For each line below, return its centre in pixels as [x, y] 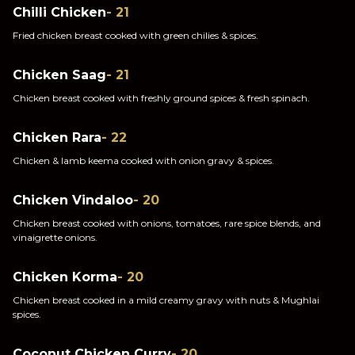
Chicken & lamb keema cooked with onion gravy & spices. [143, 160]
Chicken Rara [57, 137]
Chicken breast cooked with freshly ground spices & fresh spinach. [161, 98]
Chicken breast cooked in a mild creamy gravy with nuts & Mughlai [166, 300]
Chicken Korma [65, 277]
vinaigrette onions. [55, 237]
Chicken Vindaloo [73, 200]
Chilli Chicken [59, 12]
